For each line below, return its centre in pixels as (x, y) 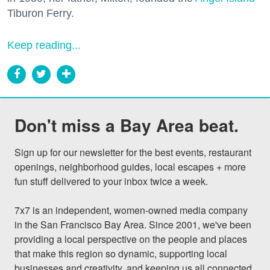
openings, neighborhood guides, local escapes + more (130, 166)
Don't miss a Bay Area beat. (127, 125)
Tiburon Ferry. (41, 13)
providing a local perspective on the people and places (131, 239)
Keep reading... (44, 45)
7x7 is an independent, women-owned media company (131, 210)
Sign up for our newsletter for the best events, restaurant (133, 152)
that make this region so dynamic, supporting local (121, 253)
